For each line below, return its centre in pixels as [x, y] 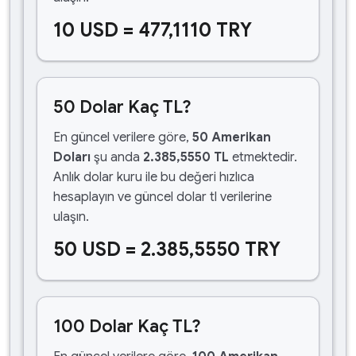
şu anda [117, 157]
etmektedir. [263, 157]
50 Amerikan [232, 137]
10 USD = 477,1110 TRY [153, 30]
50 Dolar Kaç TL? [122, 107]
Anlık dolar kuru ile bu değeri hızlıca [154, 177]
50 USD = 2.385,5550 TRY [167, 250]
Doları [72, 157]
